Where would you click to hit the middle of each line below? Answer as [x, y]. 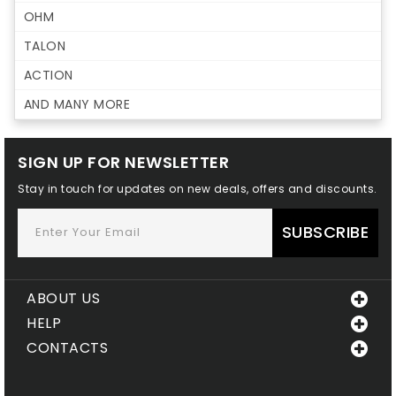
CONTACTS [67, 347]
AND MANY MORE [77, 104]
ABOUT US [63, 298]
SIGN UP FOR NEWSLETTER [123, 162]
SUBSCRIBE [325, 232]
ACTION [48, 75]
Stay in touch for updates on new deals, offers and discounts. [198, 188]
